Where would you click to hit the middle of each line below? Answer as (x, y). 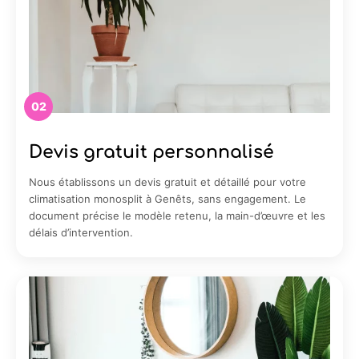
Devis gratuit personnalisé (151, 152)
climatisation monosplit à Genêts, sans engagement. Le (167, 198)
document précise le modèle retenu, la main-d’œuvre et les (177, 215)
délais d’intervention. (81, 232)
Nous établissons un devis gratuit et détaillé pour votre (167, 182)
